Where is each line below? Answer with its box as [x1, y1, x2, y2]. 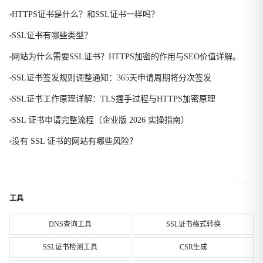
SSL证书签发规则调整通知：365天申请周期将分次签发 [12, 73, 211, 82]
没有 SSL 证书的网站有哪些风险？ [12, 137, 137, 146]
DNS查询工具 [48, 220, 92, 228]
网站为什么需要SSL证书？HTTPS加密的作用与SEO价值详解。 [12, 52, 241, 61]
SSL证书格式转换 [166, 220, 221, 228]
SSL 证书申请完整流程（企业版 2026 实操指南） [12, 116, 189, 124]
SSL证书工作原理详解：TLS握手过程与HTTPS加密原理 [12, 95, 215, 103]
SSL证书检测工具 [42, 243, 97, 252]
